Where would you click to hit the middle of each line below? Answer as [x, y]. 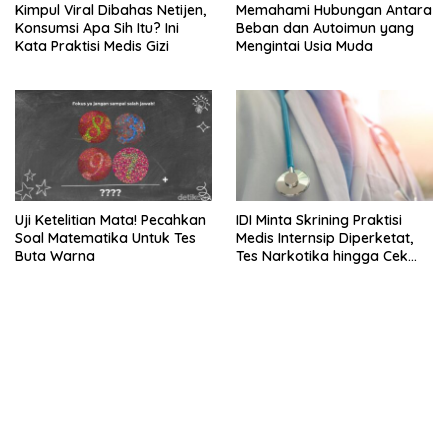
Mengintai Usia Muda [304, 46]
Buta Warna [55, 255]
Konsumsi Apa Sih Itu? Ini [97, 28]
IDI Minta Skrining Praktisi [319, 219]
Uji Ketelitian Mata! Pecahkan [110, 219]
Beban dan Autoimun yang [325, 28]
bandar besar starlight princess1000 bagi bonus [167, 422]
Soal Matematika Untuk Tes [105, 237]
